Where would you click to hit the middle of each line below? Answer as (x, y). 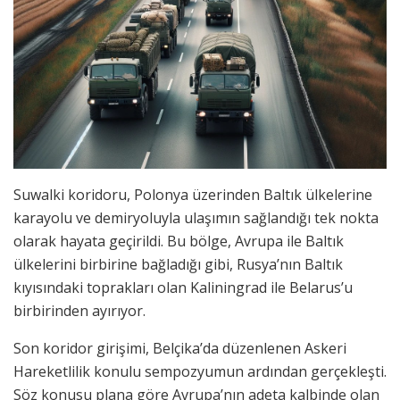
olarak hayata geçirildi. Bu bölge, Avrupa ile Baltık (179, 241)
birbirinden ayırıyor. (79, 310)
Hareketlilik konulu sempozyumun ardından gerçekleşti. (200, 371)
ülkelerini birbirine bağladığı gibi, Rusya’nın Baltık (178, 264)
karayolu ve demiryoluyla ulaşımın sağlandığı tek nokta (196, 217)
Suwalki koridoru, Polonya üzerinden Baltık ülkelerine (193, 194)
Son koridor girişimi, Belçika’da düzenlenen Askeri (180, 348)
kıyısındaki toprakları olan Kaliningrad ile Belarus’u (183, 287)
